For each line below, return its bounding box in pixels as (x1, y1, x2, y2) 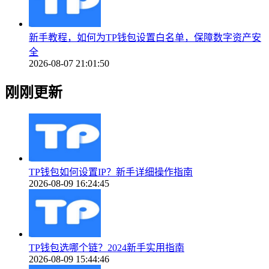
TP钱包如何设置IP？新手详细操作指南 (29, 167, 193, 178)
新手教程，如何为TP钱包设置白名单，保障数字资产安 (29, 32, 261, 43)
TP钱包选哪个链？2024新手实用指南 (29, 243, 184, 253)
